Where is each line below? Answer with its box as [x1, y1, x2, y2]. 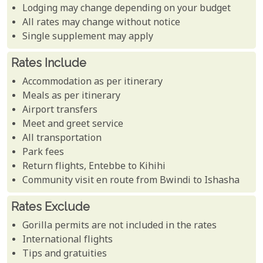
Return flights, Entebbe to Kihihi [22, 160, 166, 174]
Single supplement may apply [22, 30, 154, 44]
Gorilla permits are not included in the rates [22, 219, 217, 233]
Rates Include [11, 55, 86, 70]
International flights [22, 233, 113, 247]
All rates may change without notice [22, 16, 181, 30]
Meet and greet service [22, 117, 124, 131]
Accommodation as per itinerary [22, 75, 163, 89]
